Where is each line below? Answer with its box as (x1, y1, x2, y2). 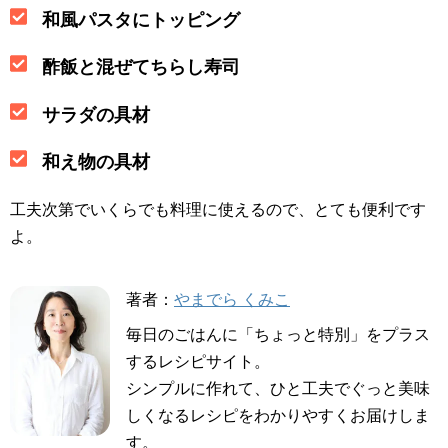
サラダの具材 (41, 105, 150, 126)
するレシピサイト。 (126, 353, 270, 371)
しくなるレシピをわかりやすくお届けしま (126, 407, 430, 425)
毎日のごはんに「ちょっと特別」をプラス (126, 326, 430, 344)
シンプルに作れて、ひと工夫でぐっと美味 (126, 380, 430, 398)
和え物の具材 (41, 152, 150, 173)
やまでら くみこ (174, 291, 290, 309)
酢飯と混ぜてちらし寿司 (41, 57, 240, 78)
